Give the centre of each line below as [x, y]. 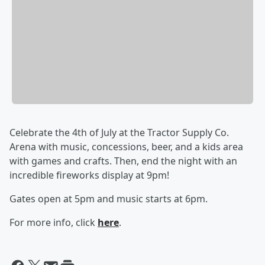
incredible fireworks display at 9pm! [89, 175]
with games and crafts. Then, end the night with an [123, 161]
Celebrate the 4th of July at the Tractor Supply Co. [119, 133]
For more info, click [54, 223]
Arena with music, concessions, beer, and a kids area [126, 147]
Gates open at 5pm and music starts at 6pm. [109, 199]
